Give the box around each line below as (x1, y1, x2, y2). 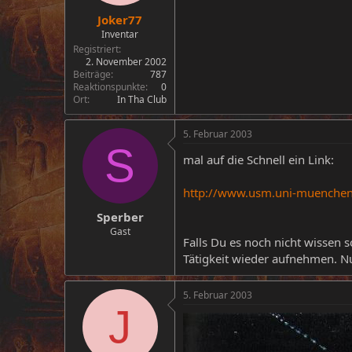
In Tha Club (117, 92, 167, 106)
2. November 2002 (86, 54, 167, 68)
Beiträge (73, 67, 111, 81)
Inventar (101, 27, 138, 41)
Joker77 (97, 11, 142, 27)
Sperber (96, 209, 144, 225)
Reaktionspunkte (73, 79, 145, 93)
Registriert (73, 42, 119, 56)
